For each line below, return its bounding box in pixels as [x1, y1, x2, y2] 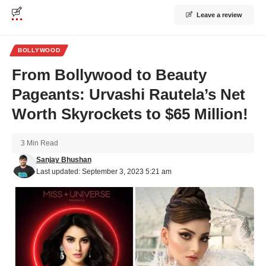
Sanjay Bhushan [36, 155, 91, 164]
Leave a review [197, 11, 242, 18]
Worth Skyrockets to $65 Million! [12, 104, 248, 123]
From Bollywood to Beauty [12, 65, 207, 84]
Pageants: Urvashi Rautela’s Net [12, 85, 245, 103]
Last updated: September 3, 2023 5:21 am [36, 167, 172, 176]
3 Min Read [21, 138, 58, 147]
